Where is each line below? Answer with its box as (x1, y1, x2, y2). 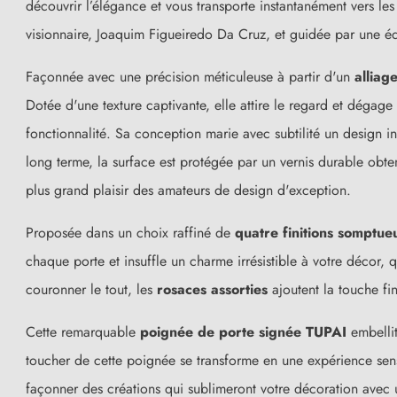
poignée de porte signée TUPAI (140, 321, 346, 342)
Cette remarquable (26, 321, 140, 342)
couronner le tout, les (26, 278, 157, 300)
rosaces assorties (157, 278, 268, 300)
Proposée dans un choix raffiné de (26, 222, 235, 243)
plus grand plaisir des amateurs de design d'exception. (26, 179, 351, 200)
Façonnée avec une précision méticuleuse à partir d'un (26, 66, 354, 87)
